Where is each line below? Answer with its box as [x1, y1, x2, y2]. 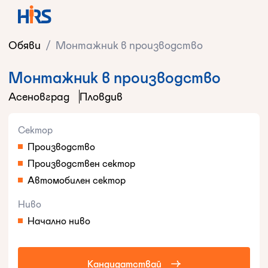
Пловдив [80, 90, 123, 103]
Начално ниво [28, 215, 90, 227]
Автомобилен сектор [28, 174, 126, 186]
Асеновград [8, 90, 69, 103]
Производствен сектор [28, 157, 135, 169]
